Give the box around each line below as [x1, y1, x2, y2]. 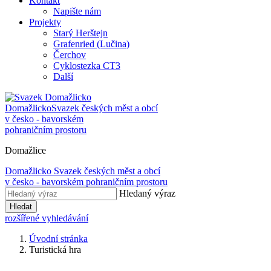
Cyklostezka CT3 [53, 60, 120, 71]
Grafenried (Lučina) [53, 39, 129, 49]
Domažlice [5, 145, 46, 155]
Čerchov [53, 50, 86, 60]
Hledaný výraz [119, 188, 175, 198]
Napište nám [53, 6, 101, 16]
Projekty [29, 17, 61, 27]
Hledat [10, 202, 32, 211]
